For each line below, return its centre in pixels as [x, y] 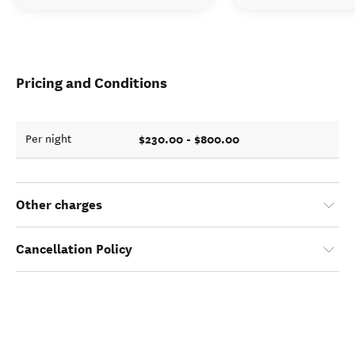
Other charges [59, 205]
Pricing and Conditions [92, 83]
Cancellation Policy [74, 249]
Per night [48, 139]
